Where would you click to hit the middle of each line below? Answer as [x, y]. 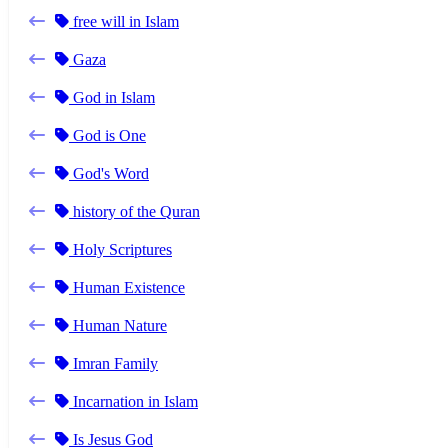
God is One [107, 135]
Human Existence [127, 287]
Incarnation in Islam [133, 401]
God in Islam [112, 97]
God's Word [109, 173]
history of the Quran [134, 211]
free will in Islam [124, 21]
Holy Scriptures [120, 249]
